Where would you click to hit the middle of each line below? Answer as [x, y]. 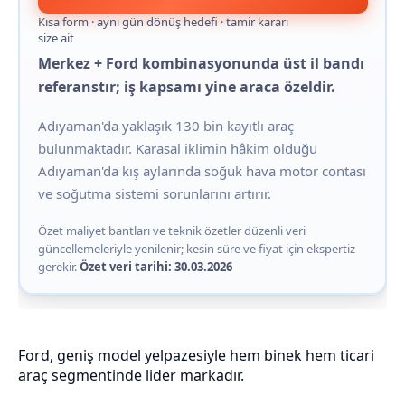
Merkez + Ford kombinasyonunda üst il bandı [201, 63]
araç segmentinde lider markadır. [131, 375]
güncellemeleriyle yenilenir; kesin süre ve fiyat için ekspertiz [196, 248]
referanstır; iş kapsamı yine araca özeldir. [186, 86]
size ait [56, 38]
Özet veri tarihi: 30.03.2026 [155, 266]
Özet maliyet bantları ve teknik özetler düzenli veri [171, 230]
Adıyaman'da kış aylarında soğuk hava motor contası [202, 170]
